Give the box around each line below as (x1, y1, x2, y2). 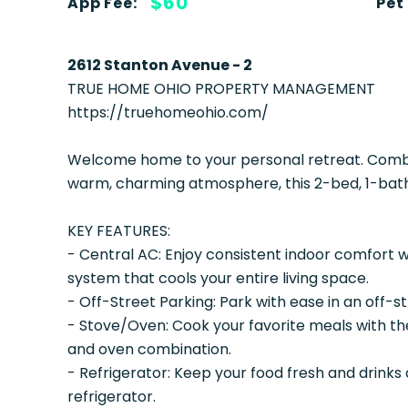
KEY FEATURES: (66, 220, 170, 241)
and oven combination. (66, 339, 231, 360)
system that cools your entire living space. (66, 268, 369, 289)
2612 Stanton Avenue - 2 (66, 55, 252, 76)
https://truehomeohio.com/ (66, 102, 269, 123)
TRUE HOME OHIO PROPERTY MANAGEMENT (66, 78, 375, 99)
